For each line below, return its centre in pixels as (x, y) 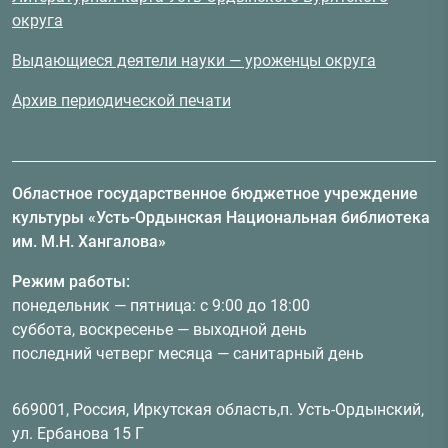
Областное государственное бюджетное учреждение (215, 194)
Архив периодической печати (121, 101)
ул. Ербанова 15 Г (78, 434)
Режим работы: (71, 282)
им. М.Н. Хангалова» (89, 242)
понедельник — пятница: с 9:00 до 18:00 (161, 306)
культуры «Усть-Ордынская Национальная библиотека (221, 218)
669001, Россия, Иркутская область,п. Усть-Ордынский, (218, 410)
